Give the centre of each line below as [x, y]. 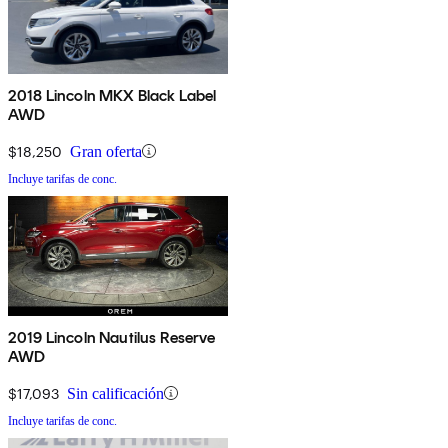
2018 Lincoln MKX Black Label [112, 95]
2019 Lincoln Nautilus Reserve [112, 337]
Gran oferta [106, 151]
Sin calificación [115, 393]
